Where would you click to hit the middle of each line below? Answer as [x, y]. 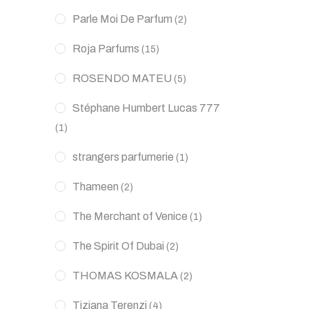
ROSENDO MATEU [122, 78]
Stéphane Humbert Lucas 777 [146, 108]
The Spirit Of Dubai [118, 246]
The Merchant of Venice [130, 216]
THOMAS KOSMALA [125, 276]
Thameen [96, 187]
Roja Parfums [106, 49]
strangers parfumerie [123, 157]
